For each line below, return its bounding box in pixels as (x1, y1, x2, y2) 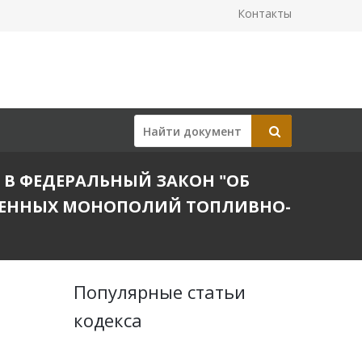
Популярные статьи (74, 280, 246, 304)
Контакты (238, 6, 292, 21)
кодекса (74, 308, 142, 332)
